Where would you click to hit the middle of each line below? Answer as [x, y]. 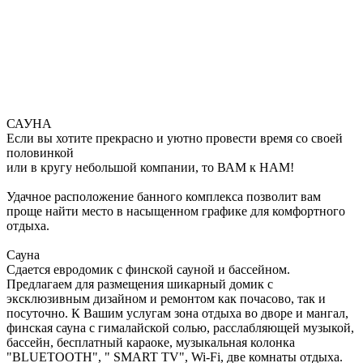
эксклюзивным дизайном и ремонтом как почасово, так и [166, 298]
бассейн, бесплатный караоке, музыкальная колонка [151, 342]
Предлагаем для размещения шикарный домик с [140, 284]
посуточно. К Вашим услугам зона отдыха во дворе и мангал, [177, 313]
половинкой [40, 152]
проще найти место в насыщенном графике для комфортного [176, 211]
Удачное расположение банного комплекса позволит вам [164, 196]
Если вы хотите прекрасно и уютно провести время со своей [175, 138]
